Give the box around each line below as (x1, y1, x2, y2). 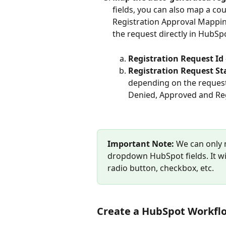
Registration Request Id (128, 52, 223, 64)
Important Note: (107, 138, 174, 149)
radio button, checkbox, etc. (107, 162, 214, 174)
